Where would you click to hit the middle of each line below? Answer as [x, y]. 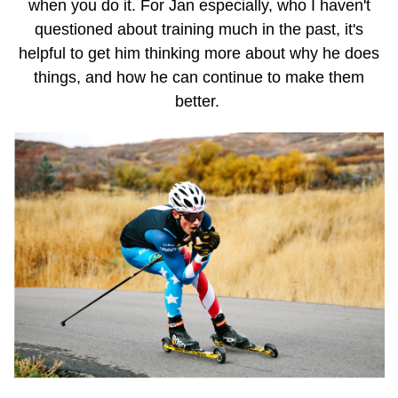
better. [199, 102]
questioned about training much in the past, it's [199, 30]
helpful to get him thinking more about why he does [199, 54]
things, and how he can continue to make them [199, 78]
